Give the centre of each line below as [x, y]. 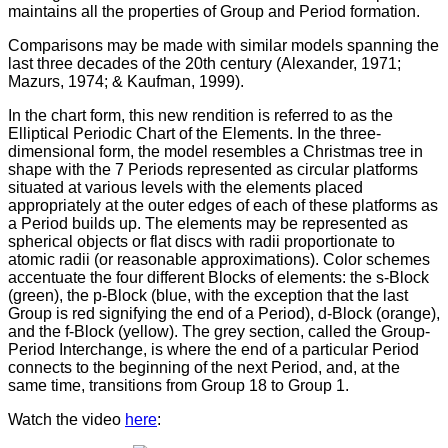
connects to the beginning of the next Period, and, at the [204, 367]
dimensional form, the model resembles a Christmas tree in [215, 151]
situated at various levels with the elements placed [185, 187]
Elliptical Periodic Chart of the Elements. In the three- [194, 133]
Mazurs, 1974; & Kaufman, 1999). [126, 81]
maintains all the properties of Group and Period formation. [214, 11]
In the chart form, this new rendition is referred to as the [200, 115]
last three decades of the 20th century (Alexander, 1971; [204, 63]
